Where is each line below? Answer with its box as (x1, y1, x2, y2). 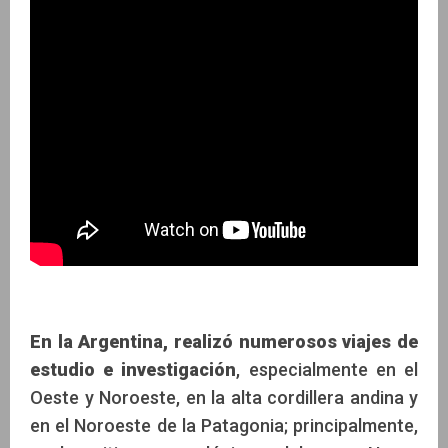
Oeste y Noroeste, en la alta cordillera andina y (30, 386, 418, 408)
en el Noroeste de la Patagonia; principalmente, (30, 414, 418, 436)
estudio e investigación (30, 358, 237, 380)
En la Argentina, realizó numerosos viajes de (30, 330, 418, 352)
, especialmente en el (236, 358, 419, 380)
